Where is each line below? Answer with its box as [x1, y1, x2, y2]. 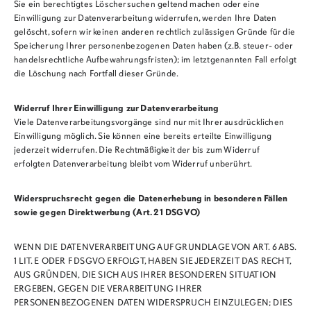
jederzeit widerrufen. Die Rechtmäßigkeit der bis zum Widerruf [13, 146, 260, 155]
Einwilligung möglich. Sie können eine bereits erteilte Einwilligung [13, 132, 272, 141]
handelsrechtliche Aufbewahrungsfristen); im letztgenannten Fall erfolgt [13, 56, 297, 65]
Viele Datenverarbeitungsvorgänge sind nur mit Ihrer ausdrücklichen [13, 118, 285, 127]
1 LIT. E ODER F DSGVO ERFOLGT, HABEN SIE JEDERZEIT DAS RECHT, [13, 257, 292, 266]
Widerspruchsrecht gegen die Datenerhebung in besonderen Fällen [13, 194, 288, 203]
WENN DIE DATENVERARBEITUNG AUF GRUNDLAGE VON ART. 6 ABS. [13, 243, 296, 252]
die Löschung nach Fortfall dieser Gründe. [13, 69, 179, 78]
